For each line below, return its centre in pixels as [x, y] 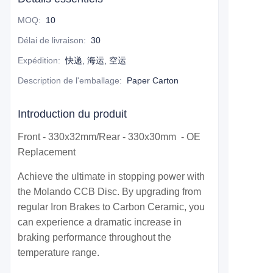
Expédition [38, 61]
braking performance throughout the [94, 238]
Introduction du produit [72, 114]
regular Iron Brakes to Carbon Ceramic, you [111, 207]
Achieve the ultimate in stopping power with [111, 177]
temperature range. [58, 253]
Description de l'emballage [69, 81]
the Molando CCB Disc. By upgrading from [109, 192]
